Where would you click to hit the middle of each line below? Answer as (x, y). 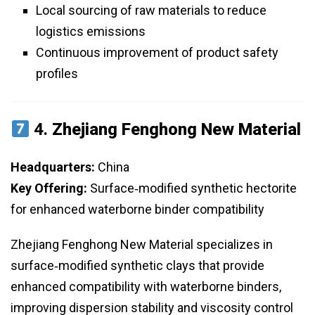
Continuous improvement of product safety (157, 53)
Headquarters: (53, 167)
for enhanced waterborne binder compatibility (137, 210)
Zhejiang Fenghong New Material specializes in (142, 245)
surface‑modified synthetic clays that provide (137, 266)
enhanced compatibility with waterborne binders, (146, 287)
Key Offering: (49, 188)
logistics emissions (91, 32)
